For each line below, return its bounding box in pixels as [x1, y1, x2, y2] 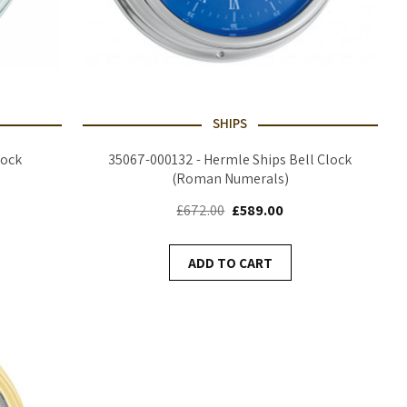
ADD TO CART [187, 253, 273, 272]
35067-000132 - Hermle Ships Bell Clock [108, 149, 352, 169]
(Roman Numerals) [171, 168, 289, 188]
